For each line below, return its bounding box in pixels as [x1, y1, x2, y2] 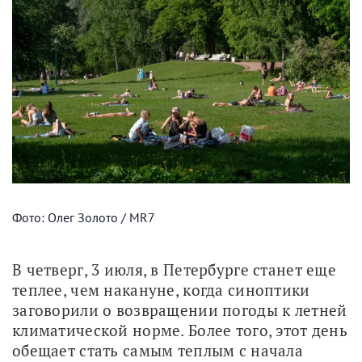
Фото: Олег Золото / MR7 [12, 208, 155, 225]
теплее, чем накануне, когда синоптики [12, 279, 310, 300]
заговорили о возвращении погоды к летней [12, 299, 347, 320]
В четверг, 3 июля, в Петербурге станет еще [12, 259, 336, 280]
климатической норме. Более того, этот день [12, 319, 347, 340]
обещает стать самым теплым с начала [12, 339, 303, 360]
